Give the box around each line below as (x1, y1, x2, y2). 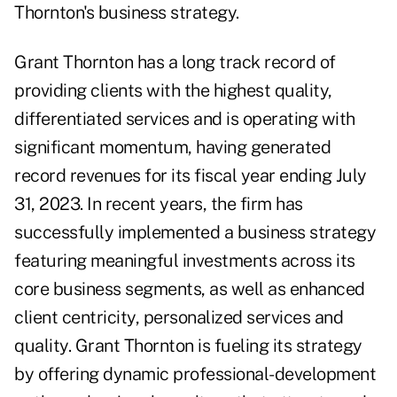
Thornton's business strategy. (14, 2, 239, 24)
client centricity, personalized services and (14, 307, 343, 329)
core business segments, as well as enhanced (14, 278, 365, 300)
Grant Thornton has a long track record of (14, 51, 336, 74)
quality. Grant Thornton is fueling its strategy (14, 335, 362, 357)
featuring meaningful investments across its (14, 250, 355, 272)
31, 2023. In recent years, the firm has (14, 193, 303, 215)
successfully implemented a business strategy (14, 222, 376, 244)
